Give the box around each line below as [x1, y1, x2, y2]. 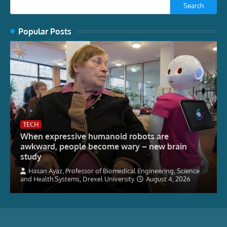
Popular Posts [18, 26, 71, 37]
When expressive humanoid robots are [20, 131, 169, 142]
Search [183, 1, 204, 10]
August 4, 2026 [146, 175, 191, 183]
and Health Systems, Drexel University [20, 175, 134, 183]
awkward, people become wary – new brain [20, 141, 187, 152]
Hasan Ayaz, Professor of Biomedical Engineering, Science [28, 167, 200, 175]
